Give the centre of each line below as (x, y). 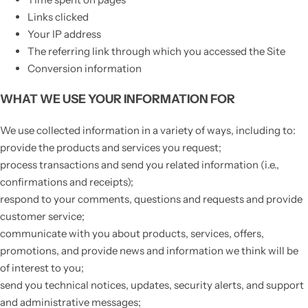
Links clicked (58, 16)
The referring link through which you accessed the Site (156, 51)
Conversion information (85, 68)
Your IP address (64, 34)
